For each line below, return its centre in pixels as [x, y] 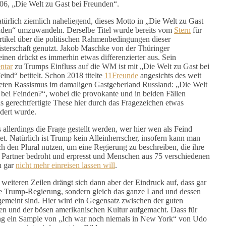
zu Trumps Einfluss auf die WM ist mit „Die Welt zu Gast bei [111, 66]
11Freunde [121, 75]
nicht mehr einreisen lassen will [65, 165]
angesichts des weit [169, 75]
